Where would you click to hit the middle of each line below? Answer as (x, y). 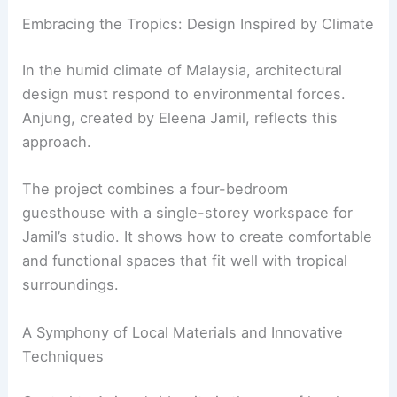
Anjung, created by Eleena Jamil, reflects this (180, 118)
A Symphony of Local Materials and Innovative (183, 332)
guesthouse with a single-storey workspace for (188, 213)
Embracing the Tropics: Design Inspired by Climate (198, 24)
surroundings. (71, 285)
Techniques (63, 356)
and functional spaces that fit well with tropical (185, 261)
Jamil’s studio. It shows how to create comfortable (198, 237)
